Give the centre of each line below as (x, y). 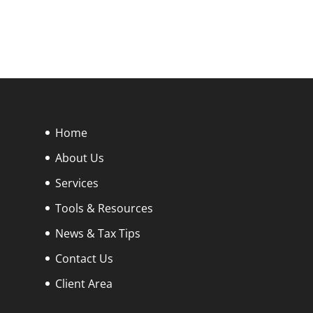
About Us (79, 158)
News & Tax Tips (97, 234)
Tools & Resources (104, 209)
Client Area (83, 284)
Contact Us (84, 259)
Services (77, 183)
